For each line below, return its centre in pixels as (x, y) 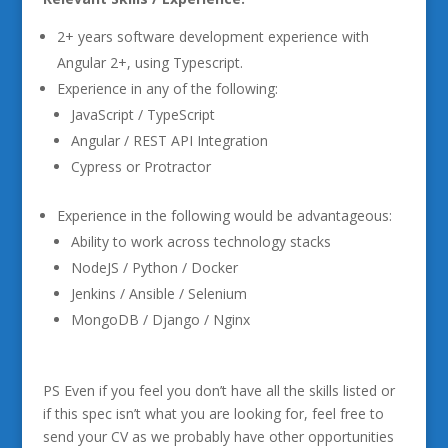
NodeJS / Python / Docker (154, 267)
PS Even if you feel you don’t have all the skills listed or (218, 390)
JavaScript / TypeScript (142, 114)
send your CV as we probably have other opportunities (218, 436)
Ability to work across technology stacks (200, 241)
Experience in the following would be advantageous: (224, 215)
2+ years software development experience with (212, 36)
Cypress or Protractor (140, 166)
